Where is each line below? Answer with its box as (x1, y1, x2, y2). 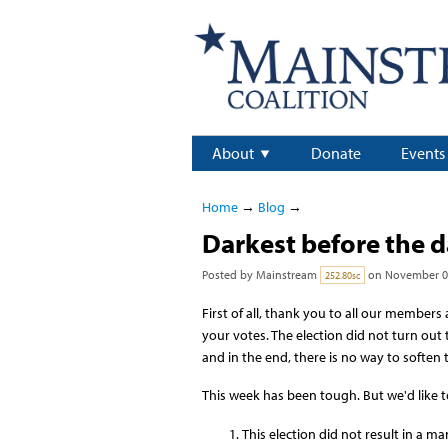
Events (401, 143, 445, 164)
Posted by (201, 267, 256, 283)
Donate (311, 143, 361, 164)
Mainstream (255, 267, 317, 283)
